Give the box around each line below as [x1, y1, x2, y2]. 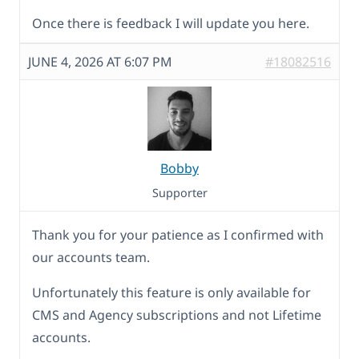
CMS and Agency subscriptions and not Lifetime [32, 305, 321, 324]
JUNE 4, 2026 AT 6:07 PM [28, 52, 172, 71]
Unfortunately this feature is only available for [32, 283, 311, 301]
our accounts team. [32, 248, 150, 266]
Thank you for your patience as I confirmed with [32, 225, 324, 244]
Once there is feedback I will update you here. [32, 14, 309, 32]
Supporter [151, 184, 208, 200]
